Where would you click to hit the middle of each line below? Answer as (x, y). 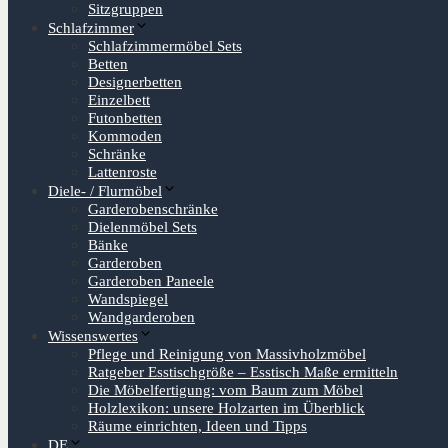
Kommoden (125, 136)
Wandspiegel (128, 299)
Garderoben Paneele (151, 281)
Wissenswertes (93, 336)
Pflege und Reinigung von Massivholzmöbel (227, 354)
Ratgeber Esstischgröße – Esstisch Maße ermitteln (243, 372)
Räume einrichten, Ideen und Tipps (197, 426)
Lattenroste (122, 172)
